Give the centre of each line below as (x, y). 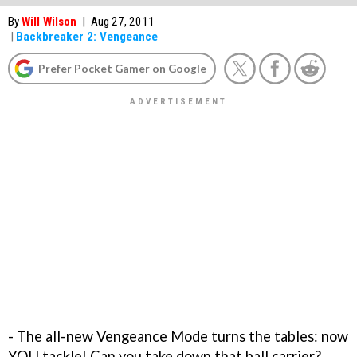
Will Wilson (49, 22)
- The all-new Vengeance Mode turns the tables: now (178, 336)
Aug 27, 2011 (123, 22)
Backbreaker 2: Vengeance (87, 37)
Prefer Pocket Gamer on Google (122, 68)
